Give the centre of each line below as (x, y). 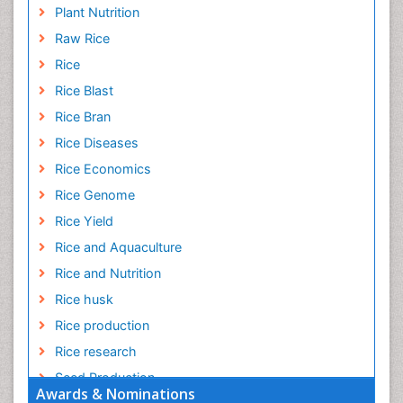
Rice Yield (84, 221)
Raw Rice (82, 39)
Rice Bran (82, 117)
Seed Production (104, 378)
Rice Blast (84, 91)
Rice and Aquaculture (118, 247)
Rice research (95, 352)
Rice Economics (103, 169)
